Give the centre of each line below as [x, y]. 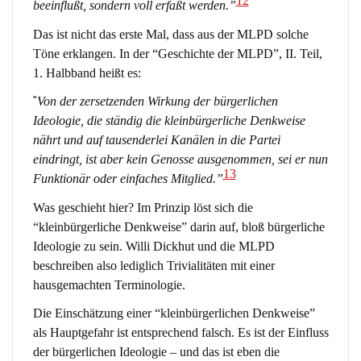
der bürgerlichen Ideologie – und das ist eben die [156, 352]
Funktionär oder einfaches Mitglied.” [128, 179]
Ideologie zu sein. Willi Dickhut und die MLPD [154, 246]
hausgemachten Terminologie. [109, 284]
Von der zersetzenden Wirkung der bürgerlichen [157, 102]
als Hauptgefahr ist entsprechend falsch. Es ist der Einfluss [180, 333]
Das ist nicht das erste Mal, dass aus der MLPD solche [170, 34]
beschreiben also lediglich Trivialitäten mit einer [154, 265]
